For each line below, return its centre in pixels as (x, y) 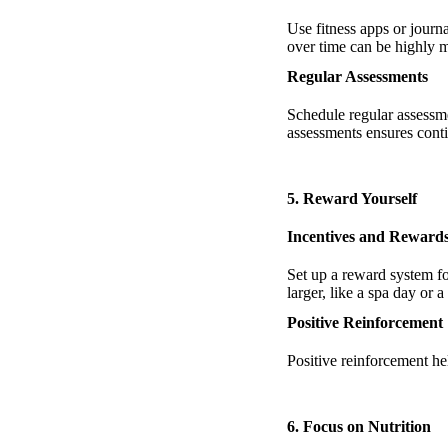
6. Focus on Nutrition (359, 426)
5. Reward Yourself (352, 198)
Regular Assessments (357, 76)
